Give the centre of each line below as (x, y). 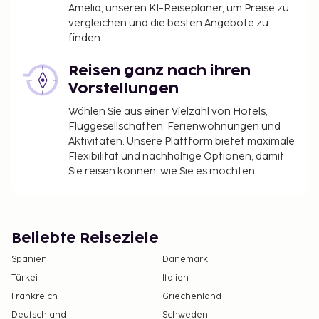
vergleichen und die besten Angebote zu (168, 23)
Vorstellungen (124, 89)
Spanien (29, 260)
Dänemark (185, 260)
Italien (176, 278)
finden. (85, 38)
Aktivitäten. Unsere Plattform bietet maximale (182, 142)
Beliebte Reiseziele (85, 239)
